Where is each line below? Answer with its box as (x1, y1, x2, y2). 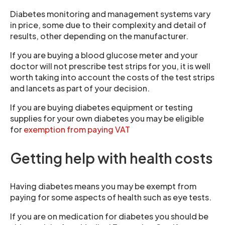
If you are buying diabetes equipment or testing (10, 102, 193, 113)
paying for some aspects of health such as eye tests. (10, 192, 211, 202)
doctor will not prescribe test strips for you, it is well (10, 61, 210, 71)
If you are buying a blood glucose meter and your (10, 50, 198, 60)
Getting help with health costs (10, 149, 213, 167)
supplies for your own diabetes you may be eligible (10, 113, 204, 124)
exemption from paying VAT (24, 124, 130, 135)
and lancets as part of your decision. (10, 83, 150, 93)
